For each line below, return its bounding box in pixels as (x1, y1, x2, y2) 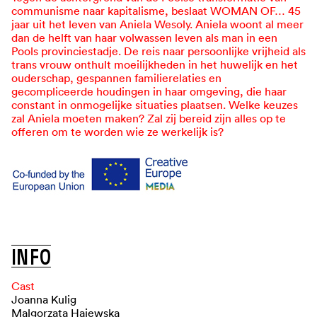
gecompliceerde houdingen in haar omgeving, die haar (11, 84, 287, 99)
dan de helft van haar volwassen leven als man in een (11, 30, 277, 45)
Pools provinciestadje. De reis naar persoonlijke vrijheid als (11, 44, 306, 59)
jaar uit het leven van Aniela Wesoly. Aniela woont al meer (11, 17, 304, 32)
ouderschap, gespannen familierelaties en (11, 71, 221, 86)
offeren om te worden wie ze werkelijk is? (11, 125, 224, 139)
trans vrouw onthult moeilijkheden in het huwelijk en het (11, 57, 298, 72)
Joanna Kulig (11, 292, 76, 307)
